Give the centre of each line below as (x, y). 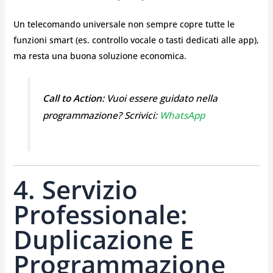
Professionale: (100, 214)
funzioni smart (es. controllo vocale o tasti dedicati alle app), (136, 40)
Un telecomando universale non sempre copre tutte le (124, 24)
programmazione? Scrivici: (101, 115)
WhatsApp (182, 115)
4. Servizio (75, 190)
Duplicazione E (103, 239)
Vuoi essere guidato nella (161, 98)
